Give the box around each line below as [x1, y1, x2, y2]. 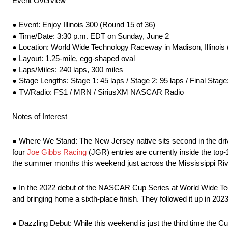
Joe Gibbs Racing [27, 148, 87, 157]
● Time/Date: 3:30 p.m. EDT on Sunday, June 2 [12, 32, 169, 41]
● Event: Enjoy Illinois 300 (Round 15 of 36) [12, 20, 155, 30]
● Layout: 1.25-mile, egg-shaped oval [12, 54, 135, 63]
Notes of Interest [12, 112, 67, 121]
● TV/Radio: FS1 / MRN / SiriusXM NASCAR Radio [12, 88, 184, 97]
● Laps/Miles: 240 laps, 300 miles [12, 65, 123, 74]
